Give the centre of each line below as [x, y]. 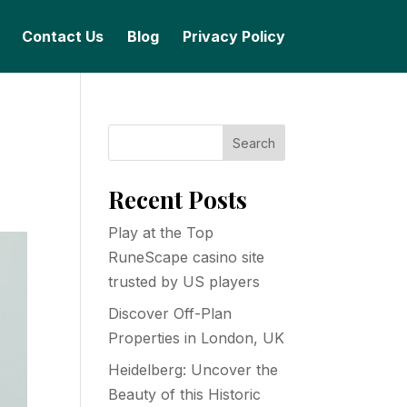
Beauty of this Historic [185, 394]
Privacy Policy [233, 36]
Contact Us [62, 36]
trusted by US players [184, 282]
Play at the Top [161, 233]
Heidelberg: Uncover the [194, 370]
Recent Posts [178, 199]
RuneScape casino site [187, 257]
